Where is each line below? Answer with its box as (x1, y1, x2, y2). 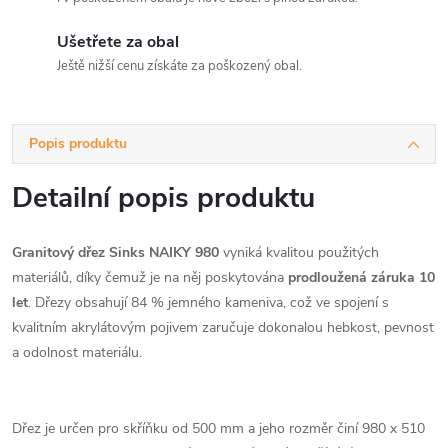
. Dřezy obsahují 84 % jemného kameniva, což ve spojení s (28, 292, 389, 312)
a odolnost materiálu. (12, 342, 142, 362)
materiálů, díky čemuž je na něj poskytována (12, 267, 284, 287)
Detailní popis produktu (12, 178, 315, 217)
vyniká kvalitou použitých (223, 242, 379, 262)
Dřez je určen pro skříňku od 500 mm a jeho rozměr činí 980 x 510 (12, 418, 425, 438)
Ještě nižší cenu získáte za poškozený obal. (57, 56, 302, 75)
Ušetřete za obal (57, 30, 179, 53)
